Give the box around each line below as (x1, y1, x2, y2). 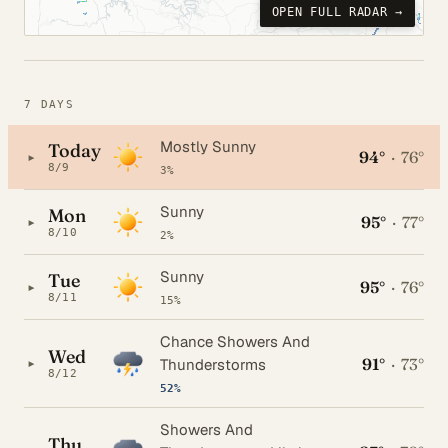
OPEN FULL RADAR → (271, 5, 403, 20)
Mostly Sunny (160, 137, 256, 157)
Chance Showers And (160, 332, 310, 352)
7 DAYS (24, 98, 74, 112)
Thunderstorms (160, 355, 266, 375)
